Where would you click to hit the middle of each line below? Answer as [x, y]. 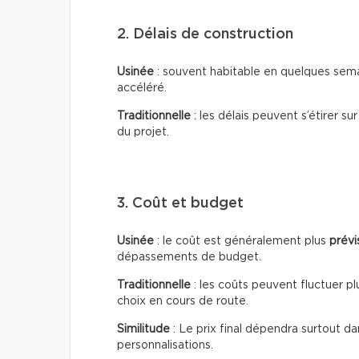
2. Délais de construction [205, 34]
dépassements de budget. [189, 257]
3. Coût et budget [180, 204]
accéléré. [142, 88]
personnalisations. [165, 345]
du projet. [143, 132]
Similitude [143, 329]
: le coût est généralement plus [242, 241]
